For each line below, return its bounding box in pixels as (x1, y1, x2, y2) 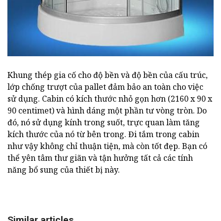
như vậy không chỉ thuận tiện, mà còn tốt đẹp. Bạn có (7, 140, 207, 151)
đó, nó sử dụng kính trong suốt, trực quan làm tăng (7, 116, 200, 128)
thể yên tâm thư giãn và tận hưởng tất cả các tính (7, 152, 193, 163)
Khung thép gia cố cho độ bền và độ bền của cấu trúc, (7, 69, 208, 80)
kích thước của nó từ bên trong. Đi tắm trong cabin (7, 128, 199, 140)
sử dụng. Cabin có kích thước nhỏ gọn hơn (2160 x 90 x (7, 93, 212, 104)
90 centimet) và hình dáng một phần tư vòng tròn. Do (7, 105, 207, 116)
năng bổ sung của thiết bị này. (7, 164, 120, 175)
